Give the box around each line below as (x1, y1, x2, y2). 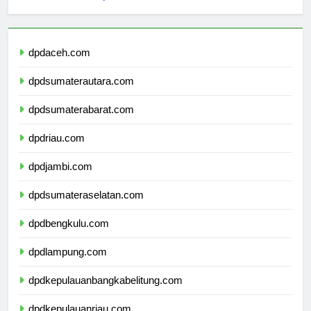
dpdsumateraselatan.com (28, 201, 144, 213)
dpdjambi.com (28, 172, 92, 185)
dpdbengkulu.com (28, 229, 109, 242)
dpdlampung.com (28, 258, 107, 270)
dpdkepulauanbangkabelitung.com (28, 286, 183, 299)
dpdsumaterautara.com (28, 87, 134, 99)
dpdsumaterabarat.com (28, 115, 134, 128)
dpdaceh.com (28, 58, 90, 71)
